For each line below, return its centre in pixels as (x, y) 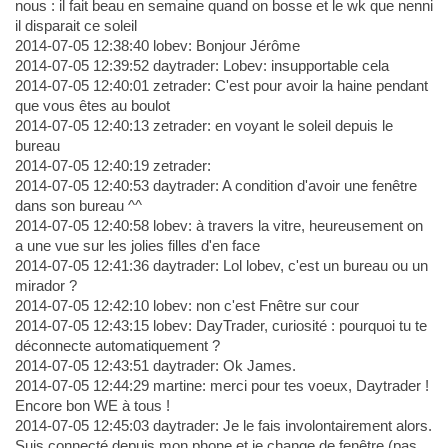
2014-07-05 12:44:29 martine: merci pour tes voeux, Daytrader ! (221, 386)
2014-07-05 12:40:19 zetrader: (112, 166)
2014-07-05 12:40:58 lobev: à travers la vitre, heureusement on (218, 226)
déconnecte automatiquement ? (117, 346)
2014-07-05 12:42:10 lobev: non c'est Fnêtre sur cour (186, 306)
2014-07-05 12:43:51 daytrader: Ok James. (155, 366)
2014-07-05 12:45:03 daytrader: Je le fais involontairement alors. (223, 426)
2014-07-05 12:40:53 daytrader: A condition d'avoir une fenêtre (215, 186)
